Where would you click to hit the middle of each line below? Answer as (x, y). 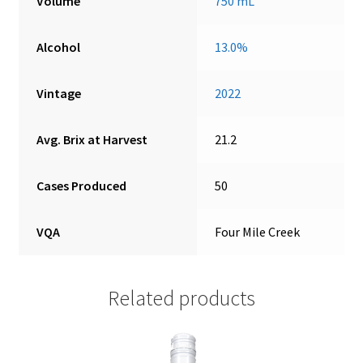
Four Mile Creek (258, 231)
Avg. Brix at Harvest (92, 139)
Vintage (59, 93)
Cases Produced (82, 185)
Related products (181, 299)
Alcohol (59, 47)
